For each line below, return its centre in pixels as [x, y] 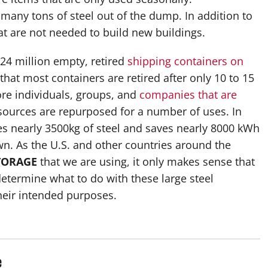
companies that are [188, 94]
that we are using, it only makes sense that [146, 161]
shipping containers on [185, 61]
